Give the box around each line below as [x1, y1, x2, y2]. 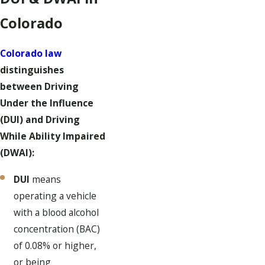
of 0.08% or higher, [14, 239, 97, 253]
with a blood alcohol [14, 206, 99, 219]
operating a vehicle [14, 189, 97, 203]
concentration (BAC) [14, 222, 101, 236]
